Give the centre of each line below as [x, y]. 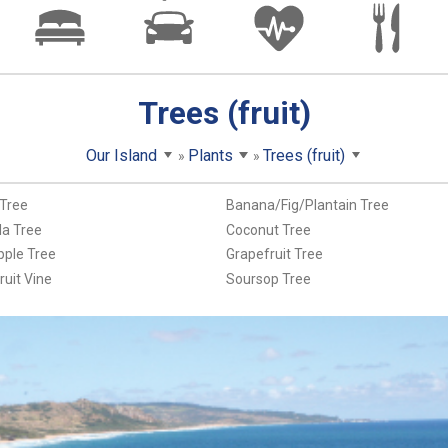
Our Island [122, 155]
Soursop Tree [268, 278]
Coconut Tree [268, 229]
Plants [210, 155]
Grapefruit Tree [274, 254]
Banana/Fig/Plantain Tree [307, 205]
